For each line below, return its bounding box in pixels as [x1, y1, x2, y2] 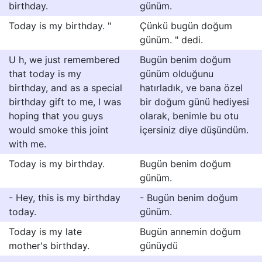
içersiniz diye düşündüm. [140, 124, 249, 136]
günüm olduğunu [140, 68, 213, 80]
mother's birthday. [9, 240, 89, 251]
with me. [9, 138, 46, 150]
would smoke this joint [9, 124, 109, 136]
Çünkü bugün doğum [140, 20, 232, 32]
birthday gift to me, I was [9, 96, 121, 108]
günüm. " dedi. [140, 34, 203, 46]
